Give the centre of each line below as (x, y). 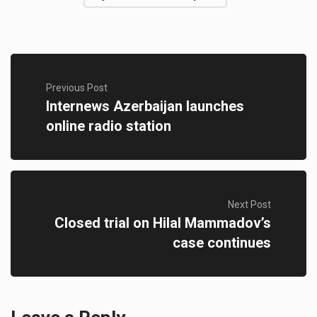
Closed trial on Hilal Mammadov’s (163, 223)
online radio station (109, 126)
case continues (222, 242)
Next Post (249, 204)
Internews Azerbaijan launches (145, 106)
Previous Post (77, 87)
